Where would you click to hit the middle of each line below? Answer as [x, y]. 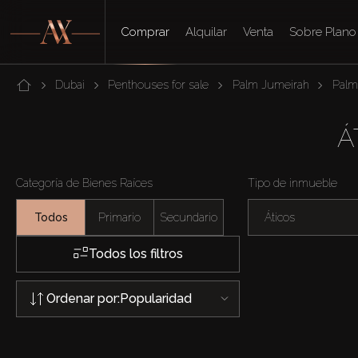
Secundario [189, 217]
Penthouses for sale [159, 85]
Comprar [145, 32]
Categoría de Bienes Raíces [84, 183]
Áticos [280, 217]
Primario [119, 217]
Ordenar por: [83, 298]
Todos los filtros [136, 254]
